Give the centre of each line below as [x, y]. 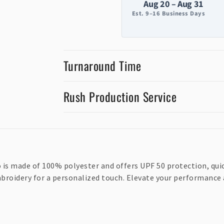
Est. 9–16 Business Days [168, 14]
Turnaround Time [102, 66]
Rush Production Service [120, 97]
